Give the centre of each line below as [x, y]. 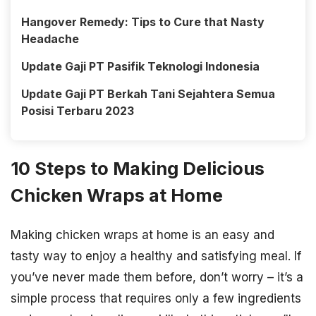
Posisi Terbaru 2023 [78, 111]
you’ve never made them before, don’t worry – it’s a [157, 277]
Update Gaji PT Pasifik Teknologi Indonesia [140, 67]
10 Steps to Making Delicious [138, 169]
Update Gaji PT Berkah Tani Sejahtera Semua [148, 94]
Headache [50, 39]
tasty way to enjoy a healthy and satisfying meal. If [156, 256]
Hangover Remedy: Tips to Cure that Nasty [143, 22]
